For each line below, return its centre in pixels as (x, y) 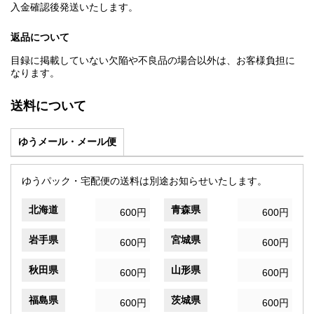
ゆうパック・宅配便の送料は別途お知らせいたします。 (144, 181)
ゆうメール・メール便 (67, 142)
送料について (48, 106)
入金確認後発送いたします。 (74, 7)
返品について (40, 37)
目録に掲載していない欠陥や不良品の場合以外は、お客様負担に (153, 61)
